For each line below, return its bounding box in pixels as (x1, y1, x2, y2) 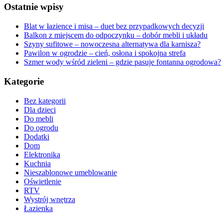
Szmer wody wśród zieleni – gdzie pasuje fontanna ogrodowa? (24, 58, 221, 67)
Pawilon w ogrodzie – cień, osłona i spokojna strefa (24, 49, 186, 58)
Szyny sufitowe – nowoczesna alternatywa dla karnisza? (24, 40, 201, 49)
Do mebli (24, 114, 53, 123)
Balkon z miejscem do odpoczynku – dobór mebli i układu (24, 31, 208, 40)
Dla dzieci (24, 105, 56, 114)
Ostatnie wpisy (4, 1, 64, 12)
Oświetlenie (24, 177, 61, 186)
